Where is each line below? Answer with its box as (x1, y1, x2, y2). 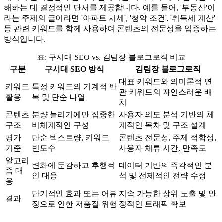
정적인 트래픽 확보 (119, 199, 186, 208)
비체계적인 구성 (32, 120, 89, 129)
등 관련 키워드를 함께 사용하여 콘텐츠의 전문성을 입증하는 (4, 24, 216, 33)
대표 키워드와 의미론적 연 (119, 77, 212, 86)
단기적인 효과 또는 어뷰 (32, 189, 117, 198)
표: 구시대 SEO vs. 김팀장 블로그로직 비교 (36, 53, 186, 61)
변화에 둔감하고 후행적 (32, 161, 115, 169)
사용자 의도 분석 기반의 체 (119, 110, 214, 119)
